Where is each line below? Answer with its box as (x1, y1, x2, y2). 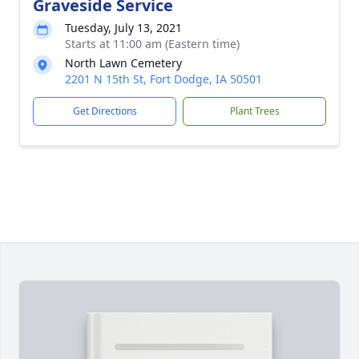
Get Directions (72, 104, 137, 118)
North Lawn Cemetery (65, 55, 182, 71)
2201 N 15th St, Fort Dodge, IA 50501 (65, 71, 262, 87)
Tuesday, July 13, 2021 (65, 20, 182, 35)
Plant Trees (229, 104, 280, 118)
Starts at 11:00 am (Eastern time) (65, 36, 240, 51)
